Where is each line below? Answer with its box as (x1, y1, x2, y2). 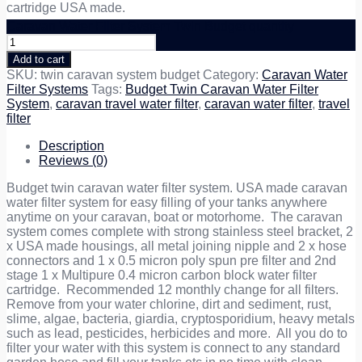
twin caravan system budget (40, 68, 200, 82)
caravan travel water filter (56, 97, 198, 112)
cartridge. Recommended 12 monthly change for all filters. (6, 283, 342, 297)
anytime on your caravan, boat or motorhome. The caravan (6, 210, 343, 225)
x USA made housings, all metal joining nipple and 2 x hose (6, 239, 347, 254)
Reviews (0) (39, 154, 107, 168)
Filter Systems (6, 82, 88, 97)
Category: (203, 68, 262, 82)
